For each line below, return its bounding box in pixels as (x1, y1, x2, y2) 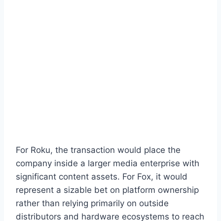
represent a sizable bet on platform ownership (16, 184, 199, 195)
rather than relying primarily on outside (16, 198, 169, 208)
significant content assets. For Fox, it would (16, 171, 187, 182)
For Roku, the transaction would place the (16, 145, 181, 155)
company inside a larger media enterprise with (16, 158, 199, 168)
